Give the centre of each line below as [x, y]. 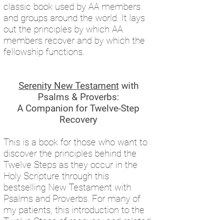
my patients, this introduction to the [74, 210]
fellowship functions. [44, 52]
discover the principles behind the [70, 153]
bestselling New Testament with [67, 187]
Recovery [78, 120]
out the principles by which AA [63, 29]
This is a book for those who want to [75, 142]
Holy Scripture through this [56, 176]
